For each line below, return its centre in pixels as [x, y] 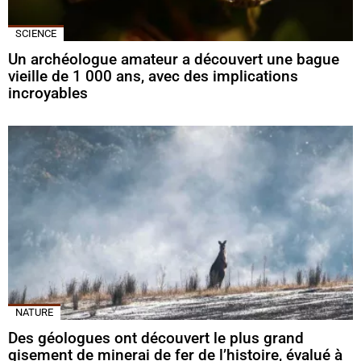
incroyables [48, 93]
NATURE [34, 313]
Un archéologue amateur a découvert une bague [174, 60]
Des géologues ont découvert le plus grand [156, 338]
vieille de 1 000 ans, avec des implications [153, 77]
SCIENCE [36, 34]
